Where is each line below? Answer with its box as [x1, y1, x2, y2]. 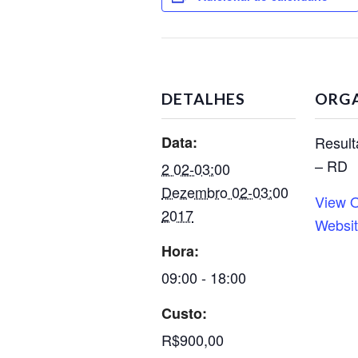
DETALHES [161, 89, 245, 108]
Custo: [161, 303, 207, 324]
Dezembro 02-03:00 [161, 181, 288, 202]
